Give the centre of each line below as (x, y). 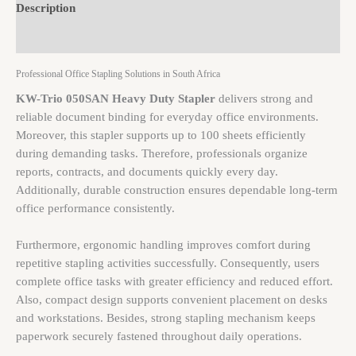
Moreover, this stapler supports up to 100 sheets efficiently (161, 135)
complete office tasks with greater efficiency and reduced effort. (174, 282)
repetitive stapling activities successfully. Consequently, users (168, 263)
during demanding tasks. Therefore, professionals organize (162, 153)
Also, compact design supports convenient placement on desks (172, 300)
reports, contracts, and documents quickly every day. (147, 171)
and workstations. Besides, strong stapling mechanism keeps (166, 318)
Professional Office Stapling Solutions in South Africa (118, 74)
